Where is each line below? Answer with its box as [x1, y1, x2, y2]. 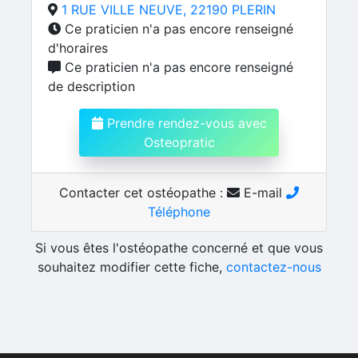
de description [48, 78, 135, 94]
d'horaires [48, 40, 108, 56]
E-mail [240, 185, 286, 201]
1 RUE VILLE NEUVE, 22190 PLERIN [62, 2, 276, 18]
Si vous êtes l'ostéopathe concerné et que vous [35, 240, 323, 256]
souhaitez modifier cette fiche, [37, 259, 226, 275]
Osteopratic [143, 134, 215, 150]
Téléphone [148, 204, 210, 220]
